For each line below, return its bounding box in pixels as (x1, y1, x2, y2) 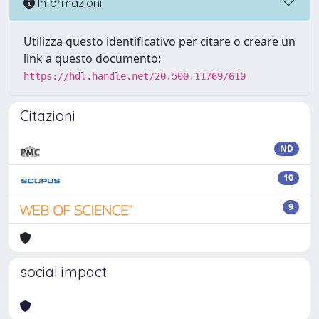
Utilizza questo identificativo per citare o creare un (23, 33, 296, 49)
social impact (20, 263, 107, 281)
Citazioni (20, 107, 75, 125)
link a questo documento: (23, 51, 161, 66)
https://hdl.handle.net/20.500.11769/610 (23, 70, 246, 82)
